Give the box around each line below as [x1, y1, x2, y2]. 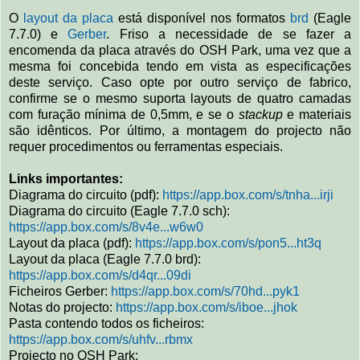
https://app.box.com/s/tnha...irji [162, 187, 333, 202]
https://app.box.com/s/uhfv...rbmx [9, 332, 193, 346]
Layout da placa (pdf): [9, 235, 135, 250]
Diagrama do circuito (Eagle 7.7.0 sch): [9, 203, 230, 218]
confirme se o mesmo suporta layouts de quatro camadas [9, 91, 351, 105]
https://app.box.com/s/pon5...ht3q [135, 235, 321, 250]
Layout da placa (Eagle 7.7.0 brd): [9, 252, 201, 266]
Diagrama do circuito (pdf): [9, 187, 162, 202]
